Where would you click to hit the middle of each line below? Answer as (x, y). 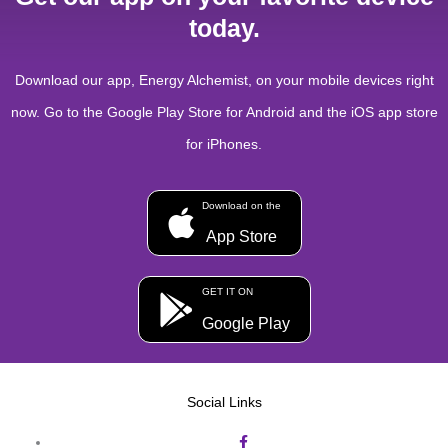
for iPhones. (224, 143)
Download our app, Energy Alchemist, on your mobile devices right (224, 79)
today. (224, 27)
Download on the (241, 205)
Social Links (224, 403)
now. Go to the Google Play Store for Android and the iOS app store (224, 111)
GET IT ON (227, 292)
